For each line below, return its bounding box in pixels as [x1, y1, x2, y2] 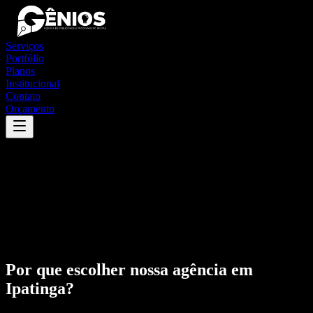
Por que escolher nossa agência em [6, 260, 253, 279]
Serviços [6, 40, 43, 52]
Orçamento [6, 103, 54, 115]
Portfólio [6, 52, 44, 64]
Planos [6, 65, 35, 77]
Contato [6, 90, 41, 102]
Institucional [6, 78, 59, 89]
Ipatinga [6, 279, 66, 298]
